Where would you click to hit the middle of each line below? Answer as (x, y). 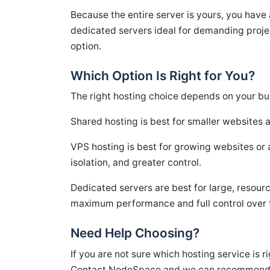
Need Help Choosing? (135, 233)
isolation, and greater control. (136, 163)
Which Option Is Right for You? (163, 75)
